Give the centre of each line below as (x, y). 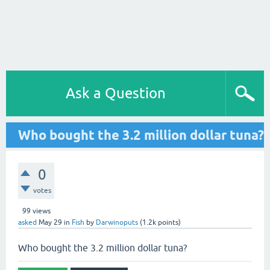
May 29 (50, 222)
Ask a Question (116, 93)
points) (168, 222)
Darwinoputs (117, 222)
